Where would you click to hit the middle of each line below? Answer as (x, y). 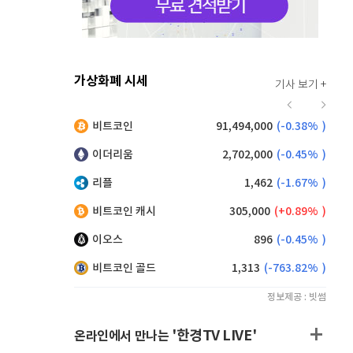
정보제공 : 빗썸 (297, 297)
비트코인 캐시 (124, 212)
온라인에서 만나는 (123, 336)
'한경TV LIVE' (214, 336)
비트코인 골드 (124, 268)
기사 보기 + (301, 85)
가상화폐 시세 (111, 81)
